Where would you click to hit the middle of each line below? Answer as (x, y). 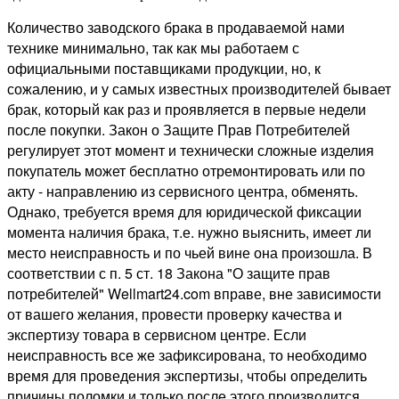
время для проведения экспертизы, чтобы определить (187, 375)
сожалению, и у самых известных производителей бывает (199, 88)
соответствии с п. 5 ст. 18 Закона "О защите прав (169, 273)
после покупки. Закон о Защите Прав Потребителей (179, 129)
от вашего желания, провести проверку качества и (175, 313)
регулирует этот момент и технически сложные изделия (191, 150)
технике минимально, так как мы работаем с (153, 47)
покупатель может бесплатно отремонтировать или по (186, 170)
